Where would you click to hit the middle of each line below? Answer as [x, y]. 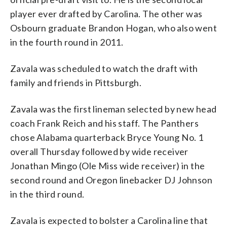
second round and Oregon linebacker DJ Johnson [111, 180]
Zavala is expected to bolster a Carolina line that [109, 220]
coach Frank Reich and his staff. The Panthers [104, 123]
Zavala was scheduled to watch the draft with [104, 68]
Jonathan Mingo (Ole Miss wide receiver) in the [108, 165]
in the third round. [47, 194]
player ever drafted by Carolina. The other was [106, 13]
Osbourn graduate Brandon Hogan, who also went [113, 28]
